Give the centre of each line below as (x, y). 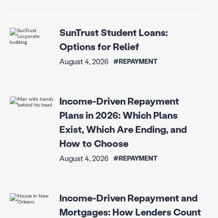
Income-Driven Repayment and (128, 197)
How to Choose (94, 143)
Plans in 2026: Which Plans (118, 115)
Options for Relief (99, 46)
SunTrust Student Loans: (113, 32)
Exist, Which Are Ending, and (123, 129)
